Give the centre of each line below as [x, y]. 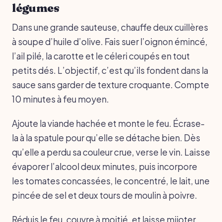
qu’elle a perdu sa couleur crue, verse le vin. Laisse [111, 152]
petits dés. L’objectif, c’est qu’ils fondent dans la [110, 70]
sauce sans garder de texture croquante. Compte [111, 84]
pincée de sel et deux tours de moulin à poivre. [105, 195]
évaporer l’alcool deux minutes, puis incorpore [105, 166]
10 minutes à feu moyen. [60, 99]
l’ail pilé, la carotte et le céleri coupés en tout [101, 56]
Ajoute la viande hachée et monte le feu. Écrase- [108, 123]
